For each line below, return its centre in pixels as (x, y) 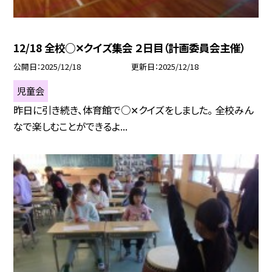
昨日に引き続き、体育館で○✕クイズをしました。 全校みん (134, 110)
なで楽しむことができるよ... (71, 127)
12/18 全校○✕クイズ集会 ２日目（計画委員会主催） (130, 48)
